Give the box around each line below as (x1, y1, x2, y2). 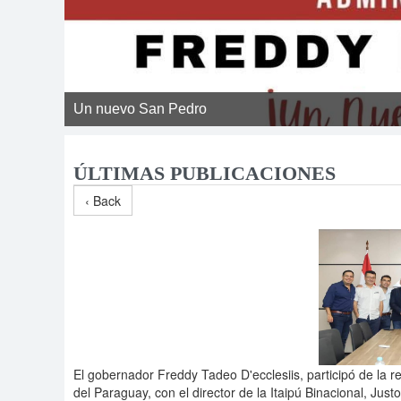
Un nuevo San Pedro (73, 101, 207, 116)
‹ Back (85, 192, 121, 209)
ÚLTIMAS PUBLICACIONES (73, 162, 336, 184)
